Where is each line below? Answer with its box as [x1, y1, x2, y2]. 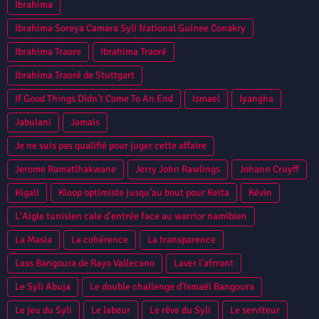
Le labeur [91, 303, 130, 316]
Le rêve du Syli [150, 303, 211, 316]
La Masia [15, 233, 52, 246]
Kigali [15, 186, 39, 199]
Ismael [192, 92, 220, 105]
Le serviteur [230, 303, 280, 316]
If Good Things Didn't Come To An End [15, 92, 173, 105]
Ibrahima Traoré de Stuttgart [15, 68, 135, 81]
